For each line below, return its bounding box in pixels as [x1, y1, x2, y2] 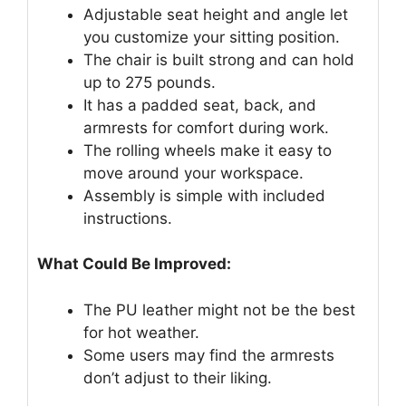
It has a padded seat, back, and [83, 95, 316, 114]
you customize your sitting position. [83, 27, 340, 46]
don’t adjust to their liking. [83, 368, 272, 387]
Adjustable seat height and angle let [83, 5, 348, 24]
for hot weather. [83, 323, 199, 342]
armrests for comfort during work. [83, 118, 329, 137]
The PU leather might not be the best [83, 300, 355, 319]
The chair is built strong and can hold [83, 50, 354, 69]
